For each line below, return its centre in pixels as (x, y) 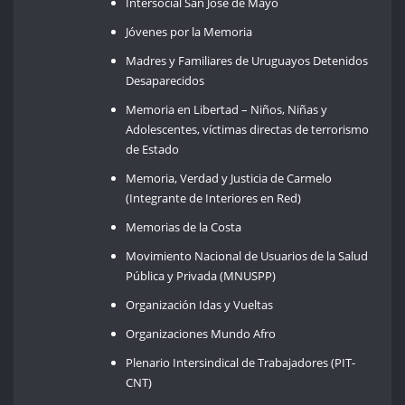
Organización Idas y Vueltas (200, 304)
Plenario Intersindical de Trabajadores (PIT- (241, 362)
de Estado (153, 149)
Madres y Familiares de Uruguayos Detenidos (247, 60)
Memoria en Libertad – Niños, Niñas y (227, 109)
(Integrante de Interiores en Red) (214, 198)
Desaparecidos (165, 80)
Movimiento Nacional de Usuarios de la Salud (247, 255)
